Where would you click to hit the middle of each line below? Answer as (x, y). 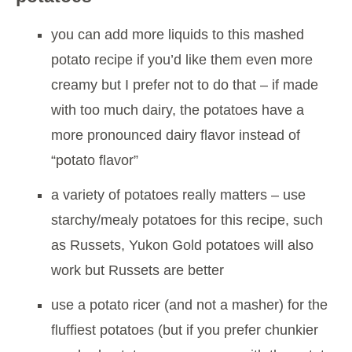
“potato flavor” (95, 161)
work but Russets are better (137, 271)
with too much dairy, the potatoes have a (178, 110)
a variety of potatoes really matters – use (178, 195)
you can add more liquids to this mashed (178, 35)
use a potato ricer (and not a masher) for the (189, 305)
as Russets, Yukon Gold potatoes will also (182, 246)
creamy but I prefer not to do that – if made (185, 85)
